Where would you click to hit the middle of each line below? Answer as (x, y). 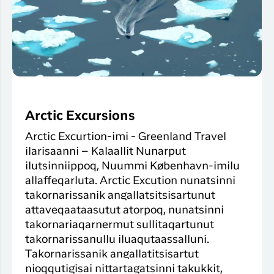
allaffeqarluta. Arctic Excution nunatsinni (130, 181)
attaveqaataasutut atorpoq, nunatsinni (124, 211)
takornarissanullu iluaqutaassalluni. (117, 240)
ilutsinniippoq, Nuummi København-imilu (132, 167)
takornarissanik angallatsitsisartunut (120, 196)
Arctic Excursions (80, 117)
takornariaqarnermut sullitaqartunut (120, 225)
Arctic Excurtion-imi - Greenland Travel (126, 137)
